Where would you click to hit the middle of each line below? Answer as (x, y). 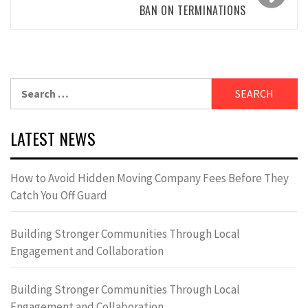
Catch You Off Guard (59, 196)
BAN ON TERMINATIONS (192, 11)
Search (27, 86)
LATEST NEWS (53, 139)
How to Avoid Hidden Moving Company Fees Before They (150, 178)
